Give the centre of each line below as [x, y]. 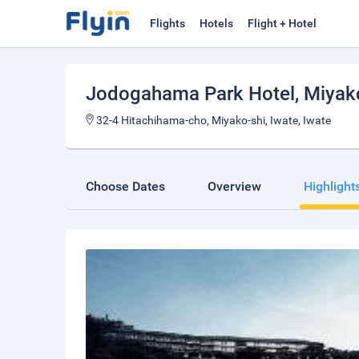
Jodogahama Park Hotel [190, 94]
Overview [234, 186]
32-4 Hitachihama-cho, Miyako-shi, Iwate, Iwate [212, 120]
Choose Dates [125, 186]
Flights [167, 23]
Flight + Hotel [282, 23]
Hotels [216, 23]
